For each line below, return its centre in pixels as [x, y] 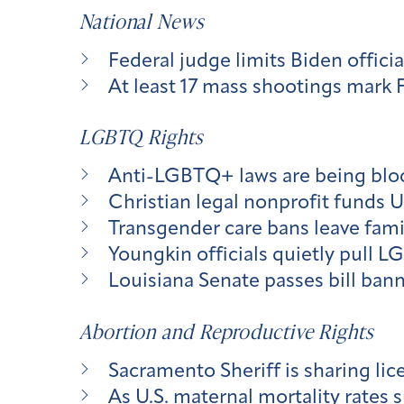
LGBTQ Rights [141, 137]
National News [142, 21]
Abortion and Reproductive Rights [226, 331]
